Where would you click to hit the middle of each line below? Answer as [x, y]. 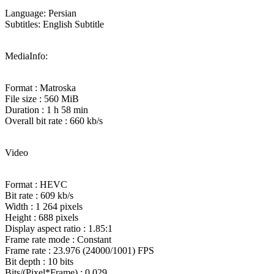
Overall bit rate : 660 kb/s [54, 120]
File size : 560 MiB [42, 98]
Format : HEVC [36, 184]
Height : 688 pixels [42, 217]
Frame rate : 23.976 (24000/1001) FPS [80, 250]
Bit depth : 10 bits [39, 261]
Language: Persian [41, 13]
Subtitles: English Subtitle [54, 24]
